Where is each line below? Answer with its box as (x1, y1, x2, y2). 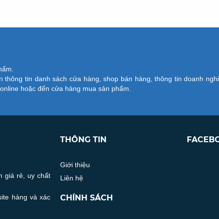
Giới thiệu (60, 160, 90, 169)
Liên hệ (60, 174, 84, 182)
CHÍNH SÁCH (60, 193, 113, 202)
